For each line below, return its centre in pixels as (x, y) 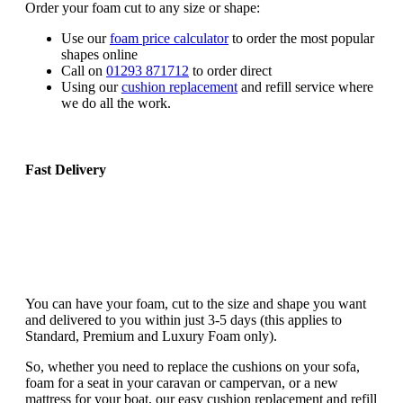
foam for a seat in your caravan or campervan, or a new (182, 382)
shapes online (99, 55)
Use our (85, 39)
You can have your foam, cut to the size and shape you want (196, 303)
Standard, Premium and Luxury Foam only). (151, 336)
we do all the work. (116, 103)
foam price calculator (169, 39)
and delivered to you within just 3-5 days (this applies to (184, 319)
